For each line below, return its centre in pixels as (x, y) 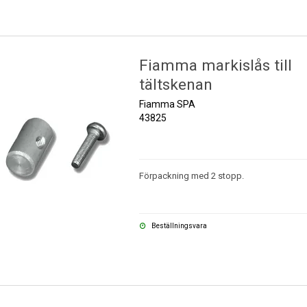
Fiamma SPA (167, 104)
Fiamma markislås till (215, 65)
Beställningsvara (179, 225)
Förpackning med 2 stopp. (191, 175)
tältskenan (175, 84)
